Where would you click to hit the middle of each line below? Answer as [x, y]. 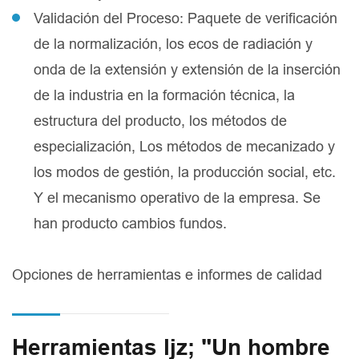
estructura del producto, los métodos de [160, 121]
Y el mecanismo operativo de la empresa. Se [177, 198]
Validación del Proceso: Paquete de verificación [186, 18]
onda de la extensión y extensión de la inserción [187, 70]
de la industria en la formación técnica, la [164, 95]
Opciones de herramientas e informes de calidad [167, 275]
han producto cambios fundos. [130, 224]
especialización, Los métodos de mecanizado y [184, 147]
